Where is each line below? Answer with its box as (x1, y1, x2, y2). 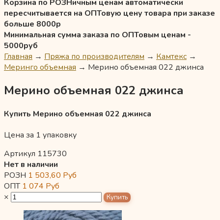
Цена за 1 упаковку (4, 130, 77, 141)
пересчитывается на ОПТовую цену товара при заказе (4, 8, 215, 19)
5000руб (4, 40, 38, 51)
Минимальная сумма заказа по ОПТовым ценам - (4, 29, 191, 40)
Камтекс (156, 51, 187, 62)
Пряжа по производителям (44, 51, 144, 62)
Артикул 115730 (4, 148, 67, 160)
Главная (4, 51, 32, 62)
